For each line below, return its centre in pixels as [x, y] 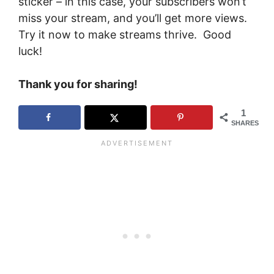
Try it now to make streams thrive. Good [125, 34]
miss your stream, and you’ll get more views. [133, 18]
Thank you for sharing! [78, 84]
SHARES [245, 123]
